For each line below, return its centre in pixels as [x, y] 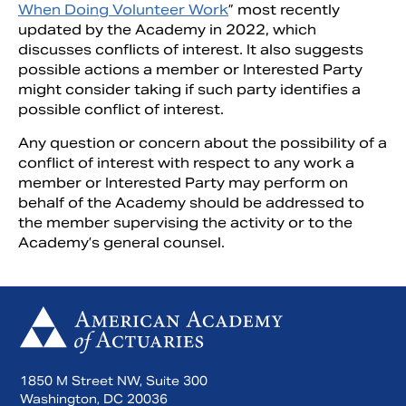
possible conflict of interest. [121, 109]
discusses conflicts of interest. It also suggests [191, 49]
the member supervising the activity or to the [185, 222]
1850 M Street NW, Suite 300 [114, 381]
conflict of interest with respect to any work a [186, 163]
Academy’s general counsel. [121, 242]
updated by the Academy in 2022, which [167, 29]
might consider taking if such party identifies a [189, 89]
